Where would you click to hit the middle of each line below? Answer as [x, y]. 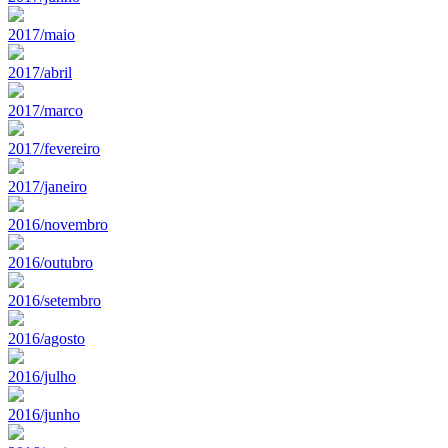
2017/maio [41, 34]
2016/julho [42, 376]
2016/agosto [46, 338]
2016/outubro [50, 262]
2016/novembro [58, 224]
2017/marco [45, 110]
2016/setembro [54, 300]
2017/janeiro [47, 186]
